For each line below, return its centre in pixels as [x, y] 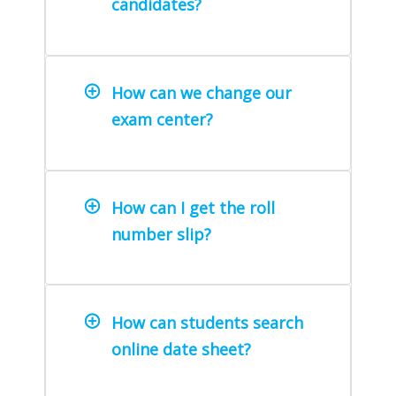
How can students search [207, 322]
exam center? [162, 120]
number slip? [161, 234]
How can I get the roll [193, 207]
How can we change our [202, 93]
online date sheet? [183, 349]
